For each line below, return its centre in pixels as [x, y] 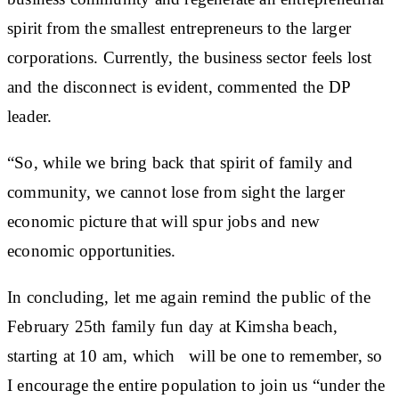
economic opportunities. [92, 250]
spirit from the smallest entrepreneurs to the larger [179, 28]
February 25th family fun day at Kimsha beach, [173, 326]
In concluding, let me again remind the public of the [189, 297]
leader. [30, 116]
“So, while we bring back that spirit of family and [180, 162]
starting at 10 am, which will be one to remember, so [195, 355]
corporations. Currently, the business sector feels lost [190, 57]
